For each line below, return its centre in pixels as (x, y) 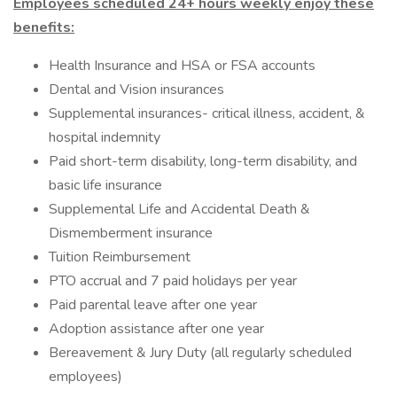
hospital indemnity (105, 137)
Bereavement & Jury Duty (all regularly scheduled (200, 353)
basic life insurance (105, 185)
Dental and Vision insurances (136, 90)
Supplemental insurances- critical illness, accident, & (207, 113)
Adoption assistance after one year (156, 329)
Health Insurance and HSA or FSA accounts (182, 66)
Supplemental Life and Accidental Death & (179, 209)
